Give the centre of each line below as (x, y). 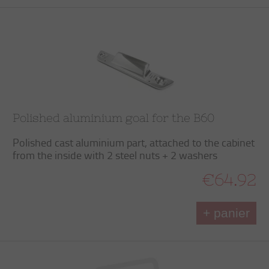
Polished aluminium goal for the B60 (113, 118)
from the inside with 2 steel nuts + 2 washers (115, 155)
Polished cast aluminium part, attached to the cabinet (134, 142)
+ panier (226, 213)
